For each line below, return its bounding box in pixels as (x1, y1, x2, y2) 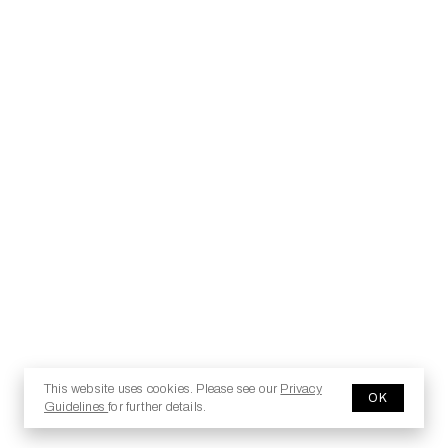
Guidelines (44, 400, 109, 414)
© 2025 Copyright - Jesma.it (24, 409, 218, 425)
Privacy (280, 382, 322, 396)
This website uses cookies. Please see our (44, 382, 281, 396)
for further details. (108, 400, 207, 414)
